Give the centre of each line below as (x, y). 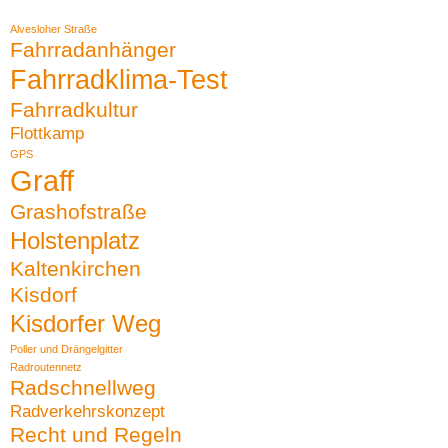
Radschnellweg (83, 388)
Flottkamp (47, 134)
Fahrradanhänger (93, 50)
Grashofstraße (78, 212)
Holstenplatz (75, 241)
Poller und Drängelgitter (66, 349)
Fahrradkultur (74, 110)
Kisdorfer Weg (85, 324)
